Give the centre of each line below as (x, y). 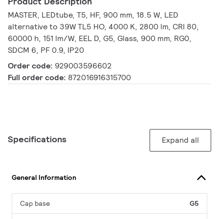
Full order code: (38, 78)
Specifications (37, 139)
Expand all (180, 140)
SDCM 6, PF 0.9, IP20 (46, 50)
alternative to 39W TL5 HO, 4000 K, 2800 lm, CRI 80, (103, 27)
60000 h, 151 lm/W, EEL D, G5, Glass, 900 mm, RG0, (100, 39)
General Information (44, 177)
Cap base (35, 204)
